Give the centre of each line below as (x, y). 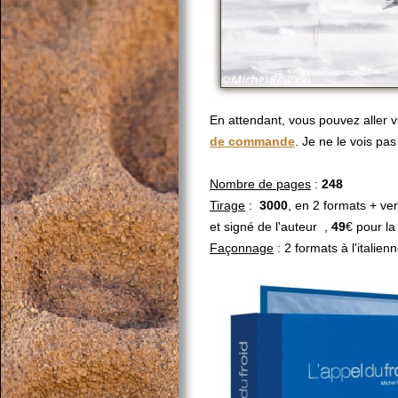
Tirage (227, 205)
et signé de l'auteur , (271, 227)
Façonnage (242, 248)
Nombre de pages (260, 184)
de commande (252, 141)
